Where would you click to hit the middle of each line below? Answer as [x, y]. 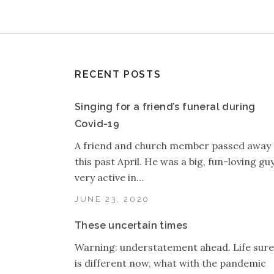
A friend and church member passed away [173, 146]
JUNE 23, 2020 [112, 199]
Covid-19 [97, 124]
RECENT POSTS [118, 75]
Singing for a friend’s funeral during [165, 107]
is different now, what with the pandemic [170, 263]
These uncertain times [131, 225]
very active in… [109, 178]
